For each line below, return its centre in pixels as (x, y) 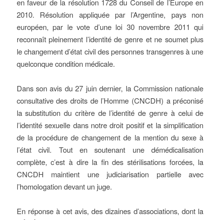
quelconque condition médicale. (66, 64)
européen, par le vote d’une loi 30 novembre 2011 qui (110, 27)
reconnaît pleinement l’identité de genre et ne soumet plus (110, 39)
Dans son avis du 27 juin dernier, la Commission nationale (110, 88)
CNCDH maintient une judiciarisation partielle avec (110, 174)
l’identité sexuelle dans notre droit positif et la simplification (110, 125)
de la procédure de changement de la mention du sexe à (110, 137)
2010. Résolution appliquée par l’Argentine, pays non (110, 14)
